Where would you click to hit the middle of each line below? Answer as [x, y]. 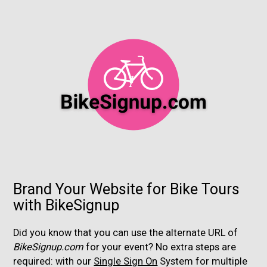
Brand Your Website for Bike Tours [127, 190]
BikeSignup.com [50, 247]
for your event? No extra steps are [161, 247]
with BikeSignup [66, 206]
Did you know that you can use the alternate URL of [126, 233]
